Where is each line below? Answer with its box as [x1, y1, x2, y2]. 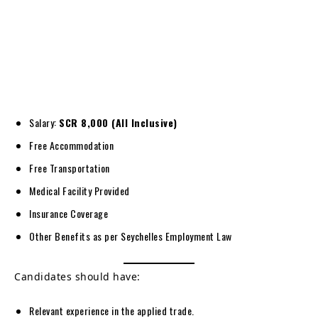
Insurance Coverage [29, 205, 108, 221]
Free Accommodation [29, 137, 114, 153]
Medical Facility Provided [29, 182, 130, 198]
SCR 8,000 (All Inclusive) [59, 114, 177, 130]
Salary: [29, 114, 59, 130]
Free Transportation [29, 160, 110, 175]
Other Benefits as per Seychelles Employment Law [29, 228, 232, 243]
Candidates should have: [14, 269, 141, 283]
